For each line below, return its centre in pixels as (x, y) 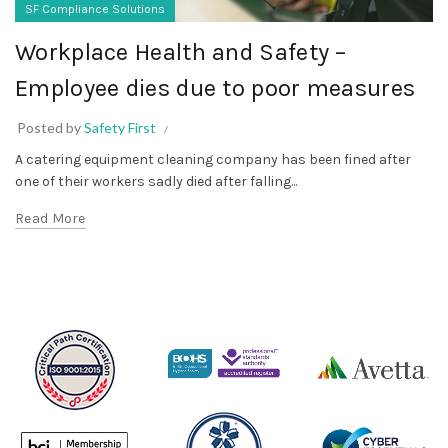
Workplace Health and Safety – (181, 52)
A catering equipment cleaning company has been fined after (213, 160)
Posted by (50, 128)
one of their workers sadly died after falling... (156, 182)
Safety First (120, 128)
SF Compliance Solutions (95, 9)
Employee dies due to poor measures (215, 88)
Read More (50, 219)
